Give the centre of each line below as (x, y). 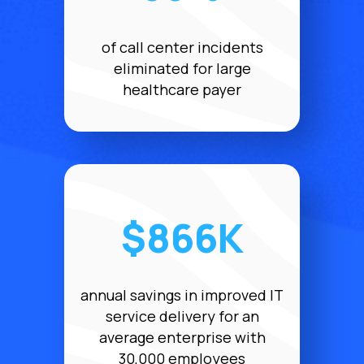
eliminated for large (182, 68)
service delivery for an (182, 316)
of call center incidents (182, 47)
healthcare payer (182, 89)
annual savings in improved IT (182, 295)
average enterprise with (182, 337)
